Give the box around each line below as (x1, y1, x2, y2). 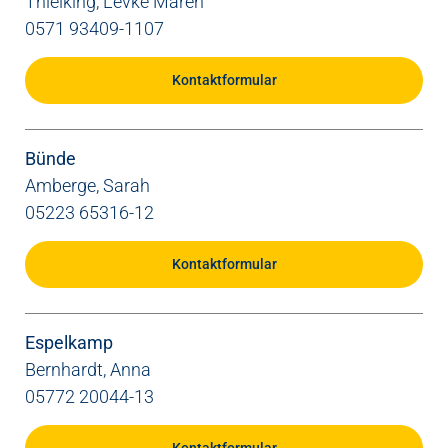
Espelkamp (25, 332, 113, 354)
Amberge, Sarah (25, 175, 150, 197)
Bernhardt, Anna (25, 359, 151, 381)
